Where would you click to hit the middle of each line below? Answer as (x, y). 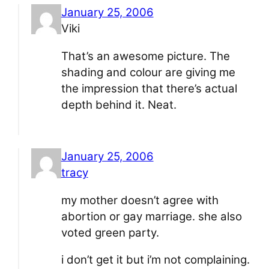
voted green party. (110, 232)
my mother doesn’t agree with (140, 200)
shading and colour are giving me (148, 72)
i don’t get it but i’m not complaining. (155, 260)
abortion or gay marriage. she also (151, 216)
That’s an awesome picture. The (145, 56)
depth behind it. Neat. (119, 105)
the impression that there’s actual (149, 89)
